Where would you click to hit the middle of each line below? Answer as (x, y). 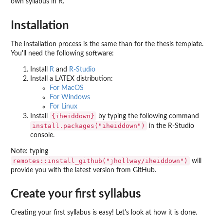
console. (42, 135)
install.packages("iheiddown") (89, 126)
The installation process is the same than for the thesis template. (107, 44)
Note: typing (29, 151)
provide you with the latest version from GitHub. (83, 170)
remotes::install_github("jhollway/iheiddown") (100, 161)
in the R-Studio (171, 126)
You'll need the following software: (62, 53)
